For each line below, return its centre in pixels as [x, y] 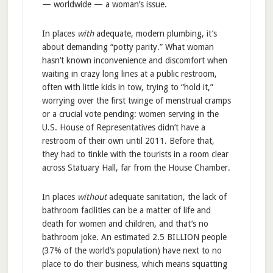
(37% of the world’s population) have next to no [132, 251]
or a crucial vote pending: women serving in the [130, 114]
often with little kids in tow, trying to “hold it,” [127, 87]
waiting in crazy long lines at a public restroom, [129, 74]
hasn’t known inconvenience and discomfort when [134, 61]
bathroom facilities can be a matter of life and [126, 211]
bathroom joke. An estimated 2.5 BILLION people [134, 237]
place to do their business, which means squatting [134, 264]
